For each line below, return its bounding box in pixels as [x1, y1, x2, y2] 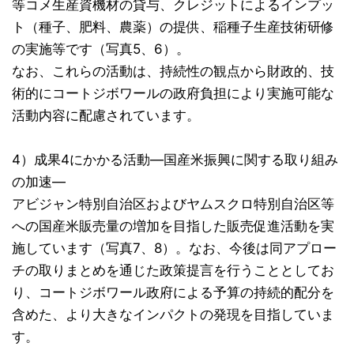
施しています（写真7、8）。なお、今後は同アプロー [12, 240, 337, 257]
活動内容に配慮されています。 [12, 107, 200, 124]
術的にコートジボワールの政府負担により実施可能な [12, 85, 334, 102]
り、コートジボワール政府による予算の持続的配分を [12, 284, 334, 301]
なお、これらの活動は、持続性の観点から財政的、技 [12, 63, 334, 80]
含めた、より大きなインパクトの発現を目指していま [12, 307, 334, 323]
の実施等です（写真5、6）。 [12, 41, 190, 58]
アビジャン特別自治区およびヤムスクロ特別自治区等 [12, 196, 334, 213]
